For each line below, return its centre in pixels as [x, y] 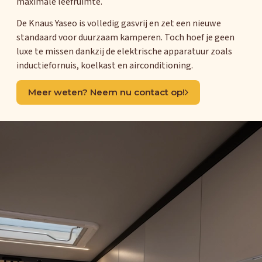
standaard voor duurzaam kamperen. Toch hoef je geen [125, 38]
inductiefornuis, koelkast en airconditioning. [105, 66]
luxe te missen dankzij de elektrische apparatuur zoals [124, 52]
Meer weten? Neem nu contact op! [106, 92]
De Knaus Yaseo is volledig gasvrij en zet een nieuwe [119, 24]
